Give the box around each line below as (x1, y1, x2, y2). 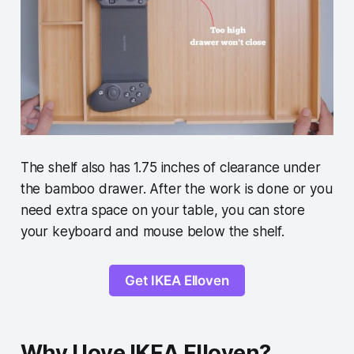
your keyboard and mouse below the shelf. (20, 223, 288, 239)
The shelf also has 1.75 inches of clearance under (20, 159, 321, 175)
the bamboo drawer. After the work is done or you (20, 180, 333, 197)
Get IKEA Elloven (125, 272, 229, 288)
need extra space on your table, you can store (20, 201, 306, 218)
